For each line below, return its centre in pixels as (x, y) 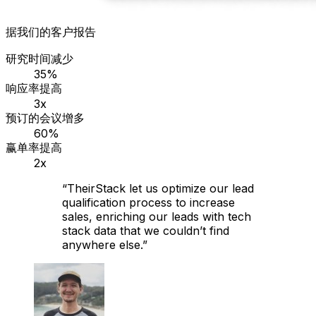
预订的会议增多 (45, 118)
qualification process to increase (148, 203)
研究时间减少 (39, 59)
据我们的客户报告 (51, 32)
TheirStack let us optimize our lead (160, 189)
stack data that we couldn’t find (146, 231)
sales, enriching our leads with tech (157, 217)
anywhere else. (102, 245)
